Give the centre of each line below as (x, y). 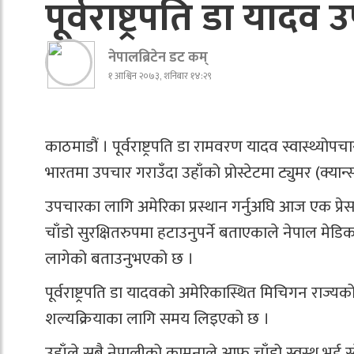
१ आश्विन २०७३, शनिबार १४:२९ (160, 76)
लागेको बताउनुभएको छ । (119, 259)
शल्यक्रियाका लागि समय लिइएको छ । (157, 319)
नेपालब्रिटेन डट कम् (158, 58)
